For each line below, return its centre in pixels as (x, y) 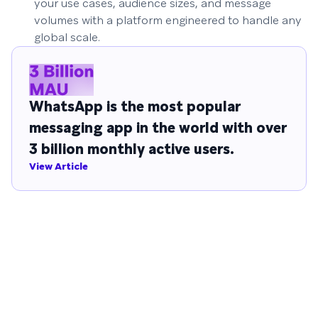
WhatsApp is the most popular (135, 107)
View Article (59, 166)
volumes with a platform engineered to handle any (168, 21)
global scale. (67, 38)
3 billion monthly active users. (132, 149)
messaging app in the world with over (158, 128)
